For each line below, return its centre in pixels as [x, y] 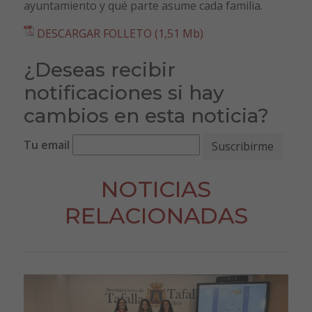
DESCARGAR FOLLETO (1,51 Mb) [120, 33]
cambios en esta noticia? [146, 115]
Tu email [46, 145]
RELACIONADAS [156, 215]
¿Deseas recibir [99, 69]
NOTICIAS [156, 189]
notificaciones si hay [124, 92]
